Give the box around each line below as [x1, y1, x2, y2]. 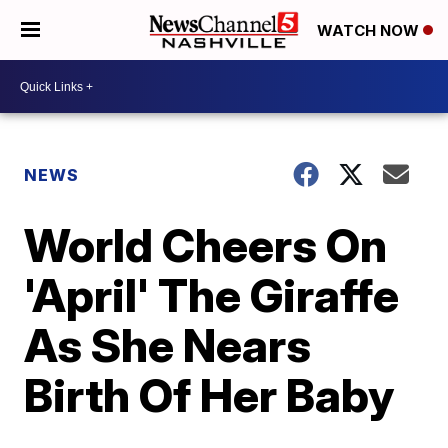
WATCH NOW [317, 21, 423, 41]
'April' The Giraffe [24, 267, 400, 323]
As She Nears [24, 317, 312, 373]
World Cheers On [24, 217, 388, 273]
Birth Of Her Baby [24, 367, 395, 423]
